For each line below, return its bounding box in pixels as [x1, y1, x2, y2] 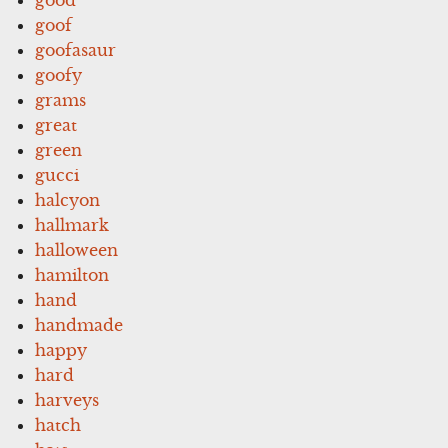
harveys [35, 389, 100, 410]
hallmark [35, 214, 110, 235]
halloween [35, 239, 119, 260]
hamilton [35, 264, 110, 285]
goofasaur [35, 39, 117, 60]
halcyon [35, 189, 101, 210]
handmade [35, 314, 124, 335]
